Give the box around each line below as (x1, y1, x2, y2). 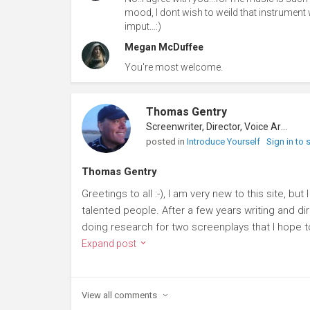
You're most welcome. (124, 62, 223, 73)
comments (114, 290, 159, 301)
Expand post (82, 238, 138, 250)
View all (82, 290, 112, 301)
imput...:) (124, 21, 161, 33)
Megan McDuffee (124, 42, 203, 53)
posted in (145, 136, 187, 147)
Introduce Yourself (186, 136, 262, 147)
